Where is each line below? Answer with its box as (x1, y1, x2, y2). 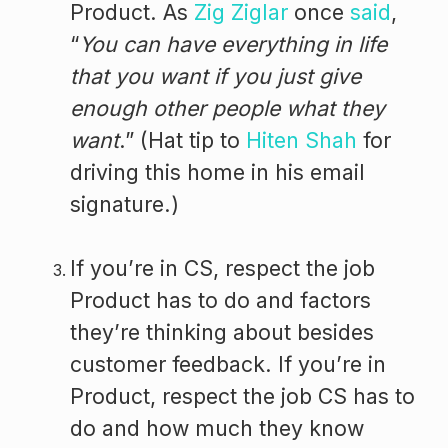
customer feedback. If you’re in (70, 350, 386, 377)
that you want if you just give (70, 62, 361, 89)
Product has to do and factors (70, 286, 371, 313)
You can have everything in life (79, 30, 387, 57)
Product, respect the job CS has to (70, 382, 415, 409)
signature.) (70, 190, 179, 217)
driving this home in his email (70, 158, 365, 185)
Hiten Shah (246, 126, 357, 153)
